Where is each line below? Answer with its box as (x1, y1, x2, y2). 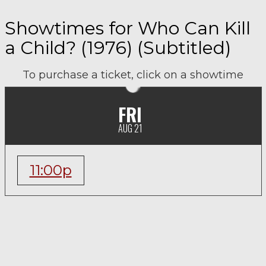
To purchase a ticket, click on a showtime (23, 68, 243, 81)
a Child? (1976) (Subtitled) (4, 37, 231, 59)
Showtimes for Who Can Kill (4, 17, 251, 39)
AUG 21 (118, 121, 142, 135)
